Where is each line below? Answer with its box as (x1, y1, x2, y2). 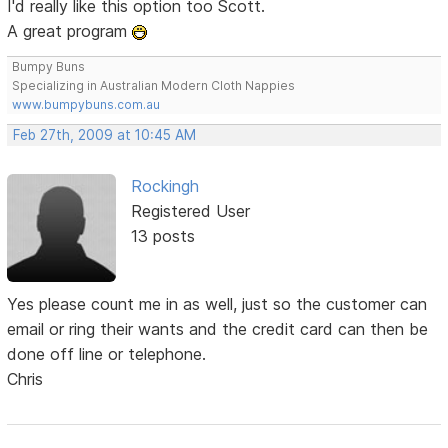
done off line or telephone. (7, 343, 207, 364)
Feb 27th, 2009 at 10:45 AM (13, 126, 197, 143)
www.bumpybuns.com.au (12, 96, 161, 112)
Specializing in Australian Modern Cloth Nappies (12, 77, 296, 93)
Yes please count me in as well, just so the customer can (7, 293, 428, 314)
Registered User (130, 200, 250, 221)
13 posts (130, 225, 195, 246)
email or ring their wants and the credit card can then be (7, 318, 429, 339)
